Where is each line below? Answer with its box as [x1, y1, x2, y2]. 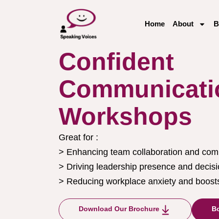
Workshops [59, 103, 192, 130]
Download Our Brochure [79, 205, 159, 213]
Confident [59, 48, 174, 75]
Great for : [59, 132, 98, 142]
